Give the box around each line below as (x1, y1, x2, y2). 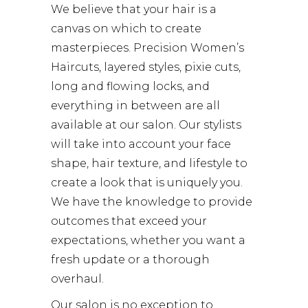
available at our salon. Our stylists (51, 118, 241, 131)
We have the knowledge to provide (51, 195, 252, 208)
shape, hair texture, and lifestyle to (51, 156, 247, 170)
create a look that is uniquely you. (51, 175, 243, 189)
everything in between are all (51, 98, 220, 112)
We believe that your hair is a (51, 2, 217, 16)
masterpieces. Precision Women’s (51, 41, 244, 54)
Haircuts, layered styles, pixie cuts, (51, 60, 241, 74)
